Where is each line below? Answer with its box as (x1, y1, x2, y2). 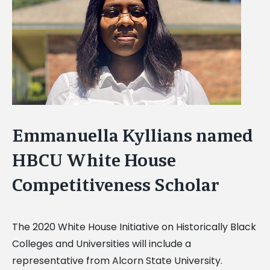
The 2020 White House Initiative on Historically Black (12, 219, 256, 234)
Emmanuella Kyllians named (12, 124, 253, 147)
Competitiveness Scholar (12, 174, 219, 196)
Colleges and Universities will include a (12, 236, 191, 251)
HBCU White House (12, 149, 176, 172)
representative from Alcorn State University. (12, 253, 222, 268)
